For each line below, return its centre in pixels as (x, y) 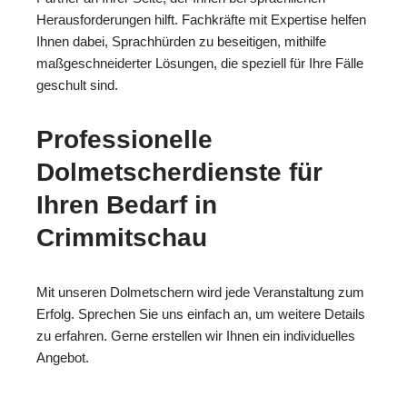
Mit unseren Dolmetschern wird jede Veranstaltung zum (200, 293)
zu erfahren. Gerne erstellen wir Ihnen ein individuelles (196, 336)
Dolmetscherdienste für (179, 173)
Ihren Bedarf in (127, 205)
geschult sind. (77, 85)
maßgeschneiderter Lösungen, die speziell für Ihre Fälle (200, 64)
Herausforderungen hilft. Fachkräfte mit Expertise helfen (201, 20)
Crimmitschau (122, 238)
